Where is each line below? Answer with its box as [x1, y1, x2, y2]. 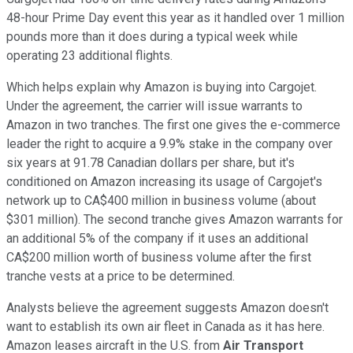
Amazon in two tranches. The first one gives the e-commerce [6, 117, 340, 133]
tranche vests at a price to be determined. [6, 269, 235, 284]
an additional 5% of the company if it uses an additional [6, 231, 308, 247]
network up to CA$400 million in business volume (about [6, 193, 316, 209]
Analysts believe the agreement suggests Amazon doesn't [6, 300, 329, 316]
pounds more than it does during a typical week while [6, 29, 298, 45]
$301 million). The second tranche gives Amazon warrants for [6, 212, 343, 228]
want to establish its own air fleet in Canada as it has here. [6, 319, 325, 335]
